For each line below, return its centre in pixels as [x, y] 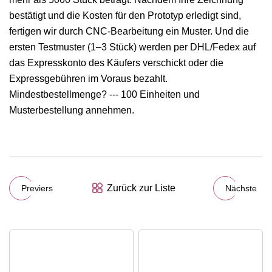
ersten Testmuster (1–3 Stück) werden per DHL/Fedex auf [132, 47]
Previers [37, 188]
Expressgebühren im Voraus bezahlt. [88, 79]
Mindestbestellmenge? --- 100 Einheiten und [104, 95]
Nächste [241, 188]
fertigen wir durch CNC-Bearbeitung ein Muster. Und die [129, 32]
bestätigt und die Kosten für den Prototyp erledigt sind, [125, 16]
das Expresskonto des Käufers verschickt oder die [116, 63]
